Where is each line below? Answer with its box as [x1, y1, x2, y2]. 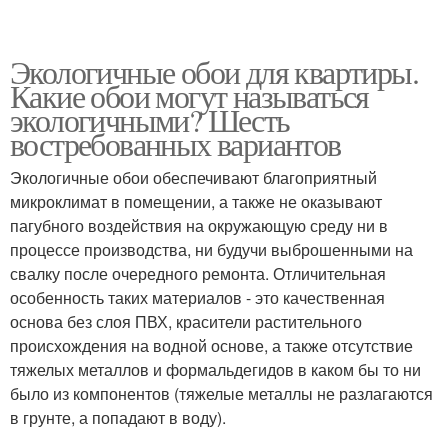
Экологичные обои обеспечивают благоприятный [10, 166, 377, 189]
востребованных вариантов [10, 122, 341, 165]
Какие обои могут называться [10, 74, 369, 117]
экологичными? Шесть [10, 98, 290, 141]
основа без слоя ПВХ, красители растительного [10, 310, 362, 333]
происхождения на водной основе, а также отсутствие [10, 334, 413, 357]
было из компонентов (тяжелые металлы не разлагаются [10, 382, 433, 405]
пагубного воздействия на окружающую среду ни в [10, 214, 388, 237]
